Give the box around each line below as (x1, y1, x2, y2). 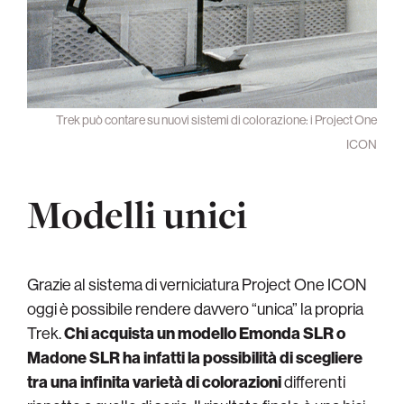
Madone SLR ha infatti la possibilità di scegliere (27, 347, 363, 369)
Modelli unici (27, 188, 247, 242)
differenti (281, 372, 345, 393)
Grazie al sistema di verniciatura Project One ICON (27, 274, 366, 296)
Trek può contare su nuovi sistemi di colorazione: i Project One (56, 111, 377, 128)
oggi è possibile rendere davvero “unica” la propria (27, 298, 363, 320)
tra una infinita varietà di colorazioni (27, 372, 281, 393)
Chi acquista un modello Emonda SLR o (64, 323, 345, 344)
